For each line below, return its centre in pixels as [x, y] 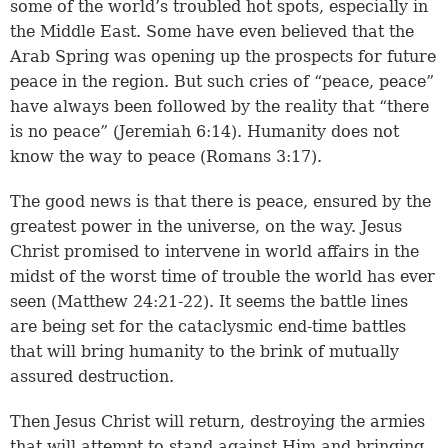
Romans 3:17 [258, 157]
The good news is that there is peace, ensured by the [220, 202]
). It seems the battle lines [305, 302]
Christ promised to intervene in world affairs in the [214, 252]
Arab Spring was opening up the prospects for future [223, 57]
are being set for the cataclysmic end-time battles [208, 327]
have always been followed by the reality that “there [219, 107]
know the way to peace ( [108, 157]
